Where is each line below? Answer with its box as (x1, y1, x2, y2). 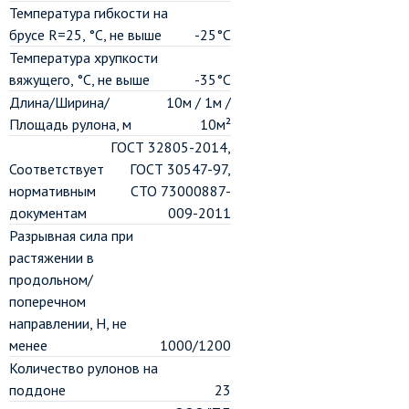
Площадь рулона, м (9, 115, 131, 133)
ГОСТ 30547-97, (130, 160, 231, 178)
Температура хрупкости (9, 48, 158, 67)
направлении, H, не (9, 314, 127, 332)
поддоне (9, 381, 66, 399)
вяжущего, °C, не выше (9, 70, 150, 89)
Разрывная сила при (9, 226, 133, 245)
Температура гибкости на (9, 4, 168, 22)
